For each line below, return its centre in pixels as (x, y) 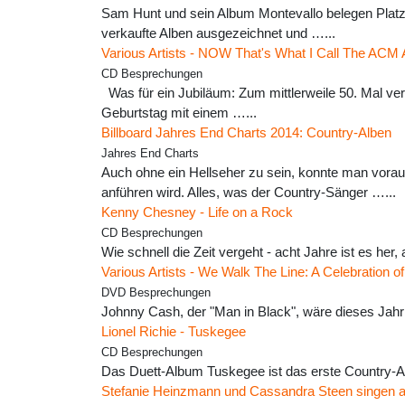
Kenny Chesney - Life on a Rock (197, 212)
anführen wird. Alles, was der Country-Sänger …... (249, 193)
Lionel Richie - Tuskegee (174, 332)
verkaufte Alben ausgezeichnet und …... (218, 33)
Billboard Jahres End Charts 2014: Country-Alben (246, 133)
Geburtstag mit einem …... (179, 113)
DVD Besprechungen (156, 293)
